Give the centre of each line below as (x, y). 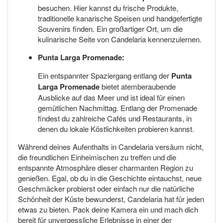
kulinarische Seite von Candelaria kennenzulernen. (120, 39)
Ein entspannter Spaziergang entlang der (105, 75)
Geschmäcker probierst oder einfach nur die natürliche (106, 188)
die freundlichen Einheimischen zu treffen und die (97, 157)
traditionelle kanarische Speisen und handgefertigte (120, 18)
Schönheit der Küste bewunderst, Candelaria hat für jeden (111, 199)
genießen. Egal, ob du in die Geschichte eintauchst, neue (110, 178)
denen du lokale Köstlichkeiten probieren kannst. (116, 128)
